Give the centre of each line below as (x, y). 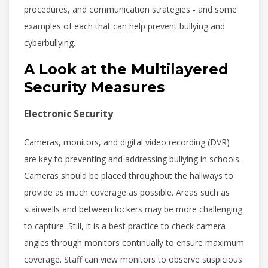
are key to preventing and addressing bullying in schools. (133, 159)
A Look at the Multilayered (126, 69)
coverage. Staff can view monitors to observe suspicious (133, 259)
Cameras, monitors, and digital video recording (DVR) (127, 142)
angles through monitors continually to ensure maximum (134, 242)
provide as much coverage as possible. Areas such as (127, 192)
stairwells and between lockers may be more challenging (133, 209)
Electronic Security (68, 113)
